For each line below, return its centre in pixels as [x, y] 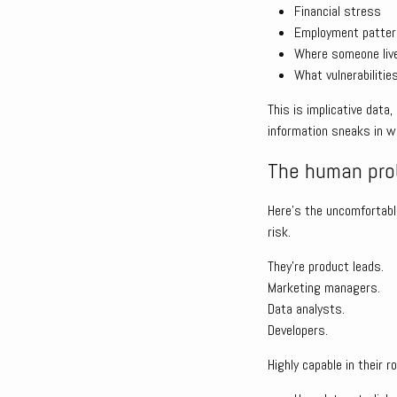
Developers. [298, 330]
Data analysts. [306, 309]
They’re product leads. [326, 266]
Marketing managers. [324, 288]
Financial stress [338, 11]
